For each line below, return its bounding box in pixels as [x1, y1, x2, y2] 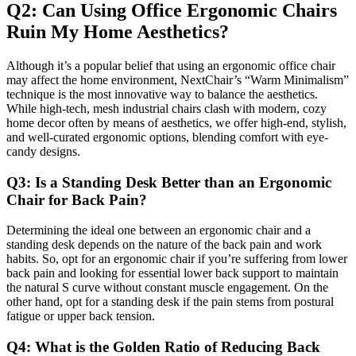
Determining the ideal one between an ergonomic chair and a [6, 223, 311, 238]
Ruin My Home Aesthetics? [6, 21, 229, 42]
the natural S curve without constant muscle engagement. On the [6, 281, 328, 295]
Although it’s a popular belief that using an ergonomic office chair [6, 58, 335, 72]
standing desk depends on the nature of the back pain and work [6, 238, 322, 252]
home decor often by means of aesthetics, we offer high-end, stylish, [6, 115, 346, 130]
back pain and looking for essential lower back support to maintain [6, 266, 339, 281]
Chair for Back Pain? [6, 191, 147, 208]
